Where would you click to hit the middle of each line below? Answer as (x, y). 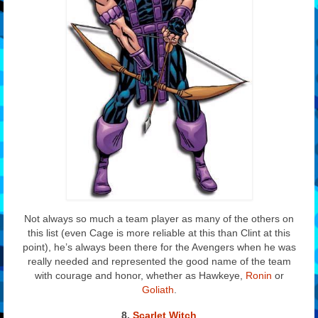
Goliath (158, 289)
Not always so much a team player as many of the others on (159, 218)
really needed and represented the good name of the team (159, 261)
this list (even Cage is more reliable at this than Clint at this (159, 232)
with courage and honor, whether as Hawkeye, (140, 275)
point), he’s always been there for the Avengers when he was (159, 247)
